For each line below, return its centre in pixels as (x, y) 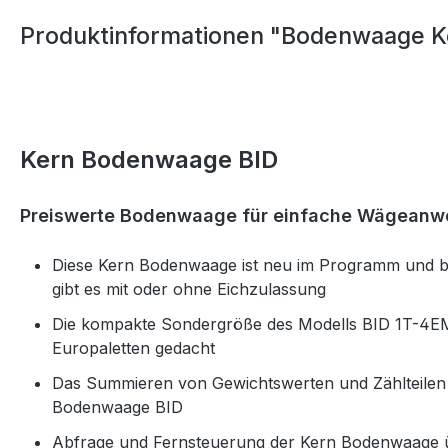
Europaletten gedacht (133, 348)
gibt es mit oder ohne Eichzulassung (189, 289)
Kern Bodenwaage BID (149, 160)
